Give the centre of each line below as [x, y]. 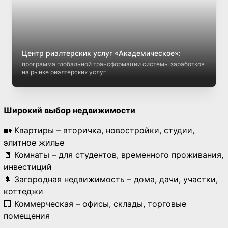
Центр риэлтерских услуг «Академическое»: [101, 53]
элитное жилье [34, 142]
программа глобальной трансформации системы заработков [113, 64]
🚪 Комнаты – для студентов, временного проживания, [113, 155]
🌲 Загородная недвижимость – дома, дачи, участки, [111, 179]
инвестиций [28, 167]
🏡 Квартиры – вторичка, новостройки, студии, [99, 130]
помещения [27, 216]
